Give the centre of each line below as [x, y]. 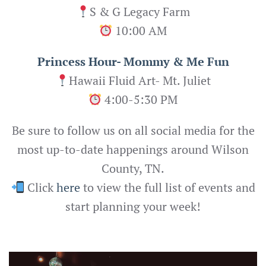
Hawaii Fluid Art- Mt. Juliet [140, 80]
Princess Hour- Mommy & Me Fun [133, 61]
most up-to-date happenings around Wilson [133, 149]
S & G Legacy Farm [140, 11]
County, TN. [133, 168]
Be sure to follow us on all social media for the [133, 130]
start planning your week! [133, 206]
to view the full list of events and [167, 187]
